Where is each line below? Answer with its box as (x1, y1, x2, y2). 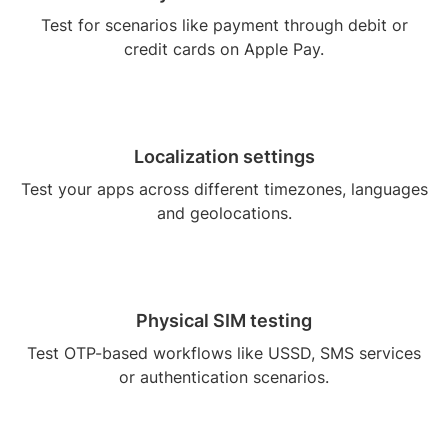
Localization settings (133, 146, 315, 168)
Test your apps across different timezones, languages (20, 179, 428, 200)
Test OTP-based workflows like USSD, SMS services (27, 343, 421, 364)
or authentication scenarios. (119, 367, 329, 388)
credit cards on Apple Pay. (124, 39, 324, 60)
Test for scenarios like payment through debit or (40, 15, 408, 36)
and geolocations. (156, 203, 292, 224)
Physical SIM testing (136, 310, 312, 332)
